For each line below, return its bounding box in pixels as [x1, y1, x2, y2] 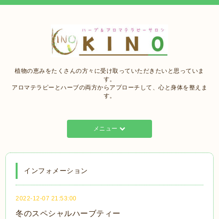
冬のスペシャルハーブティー [16, 209, 121, 218]
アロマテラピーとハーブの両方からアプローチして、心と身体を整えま [12, 84, 207, 91]
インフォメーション [24, 167, 88, 175]
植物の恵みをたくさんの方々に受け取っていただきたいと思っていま [15, 67, 204, 74]
